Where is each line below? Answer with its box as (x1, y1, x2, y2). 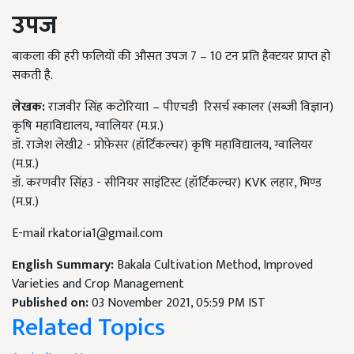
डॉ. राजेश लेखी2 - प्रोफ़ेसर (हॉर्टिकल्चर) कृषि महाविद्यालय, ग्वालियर (12, 134, 313, 156)
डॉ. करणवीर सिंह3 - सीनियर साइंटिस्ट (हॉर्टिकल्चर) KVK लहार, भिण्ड (12, 172, 322, 194)
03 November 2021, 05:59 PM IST (92, 292, 265, 314)
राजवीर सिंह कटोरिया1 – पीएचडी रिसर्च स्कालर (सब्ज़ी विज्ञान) (48, 96, 333, 119)
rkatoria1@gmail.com (48, 223, 163, 245)
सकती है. (12, 65, 53, 87)
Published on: (12, 292, 92, 314)
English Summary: (12, 254, 117, 277)
